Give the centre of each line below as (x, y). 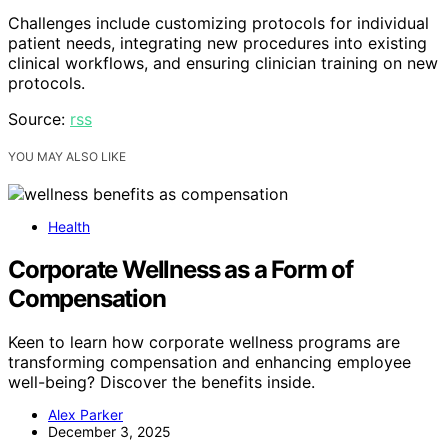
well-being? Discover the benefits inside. (161, 382)
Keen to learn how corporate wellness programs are (204, 342)
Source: (39, 118)
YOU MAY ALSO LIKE (67, 156)
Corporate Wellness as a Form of (180, 269)
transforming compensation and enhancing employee (209, 362)
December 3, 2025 (109, 432)
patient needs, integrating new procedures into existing (217, 42)
